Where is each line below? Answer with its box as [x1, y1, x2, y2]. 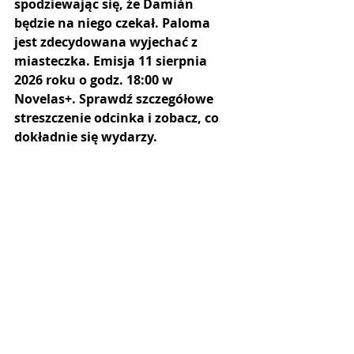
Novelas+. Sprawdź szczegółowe [14, 90, 217, 107]
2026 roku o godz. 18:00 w [14, 71, 176, 88]
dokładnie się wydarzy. [14, 128, 157, 145]
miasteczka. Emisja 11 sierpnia [14, 52, 210, 70]
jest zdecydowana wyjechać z [14, 33, 201, 51]
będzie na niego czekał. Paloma [14, 14, 213, 32]
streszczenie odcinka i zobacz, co [14, 109, 222, 126]
